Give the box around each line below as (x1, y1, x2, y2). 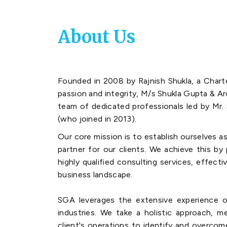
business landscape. (58, 170, 133, 180)
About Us (58, 26, 135, 48)
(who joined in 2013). (58, 114, 137, 124)
